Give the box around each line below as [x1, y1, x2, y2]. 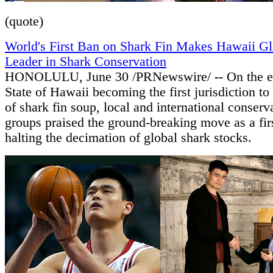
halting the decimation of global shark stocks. [5, 130, 252, 146]
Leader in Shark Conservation [5, 54, 166, 69]
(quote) [5, 14, 43, 29]
